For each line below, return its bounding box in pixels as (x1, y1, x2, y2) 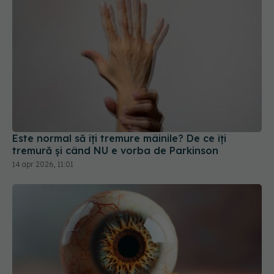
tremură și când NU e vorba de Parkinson (12, 144, 218, 157)
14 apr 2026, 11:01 (12, 160, 73, 169)
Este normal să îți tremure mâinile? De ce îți (12, 132, 226, 145)
